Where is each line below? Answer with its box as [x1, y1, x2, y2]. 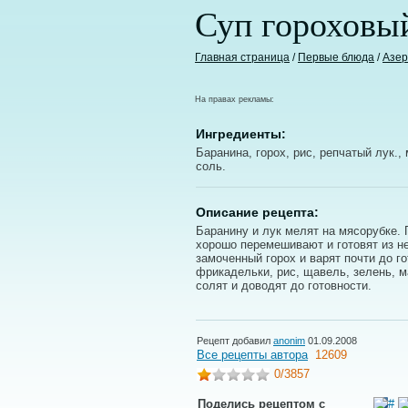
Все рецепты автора [197, 348, 308, 362]
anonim [273, 335, 305, 346]
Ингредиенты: [196, 127, 286, 141]
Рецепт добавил [197, 335, 273, 346]
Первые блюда [298, 51, 374, 64]
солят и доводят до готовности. [196, 279, 372, 292]
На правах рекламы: [195, 95, 274, 104]
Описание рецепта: [196, 205, 319, 219]
